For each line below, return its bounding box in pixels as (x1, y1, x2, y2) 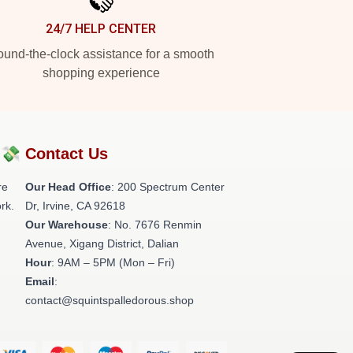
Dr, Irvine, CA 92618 (25, 199, 125, 212)
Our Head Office (25, 180, 111, 193)
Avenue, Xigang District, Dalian (25, 237, 179, 250)
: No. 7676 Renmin (108, 218, 202, 231)
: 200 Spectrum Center (111, 180, 225, 193)
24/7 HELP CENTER (46, 21, 156, 36)
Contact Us (25, 145, 108, 162)
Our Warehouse (25, 218, 108, 231)
